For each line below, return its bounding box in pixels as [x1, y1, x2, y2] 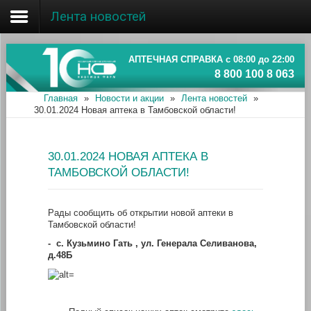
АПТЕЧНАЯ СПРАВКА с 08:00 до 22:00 [128, 54, 295, 65]
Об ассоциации [15, 49, 106, 65]
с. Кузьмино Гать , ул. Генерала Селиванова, [53, 237, 257, 249]
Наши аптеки [15, 83, 93, 98]
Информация [15, 149, 94, 165]
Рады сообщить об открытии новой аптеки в [47, 207, 233, 218]
